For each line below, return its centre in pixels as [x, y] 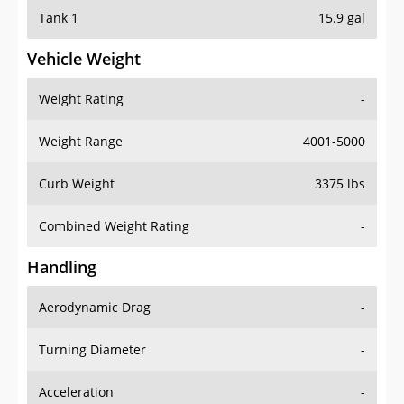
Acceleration [76, 392]
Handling [62, 267]
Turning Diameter [92, 350]
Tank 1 [59, 18]
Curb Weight [77, 184]
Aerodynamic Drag [95, 308]
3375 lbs [340, 184]
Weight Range [81, 142]
